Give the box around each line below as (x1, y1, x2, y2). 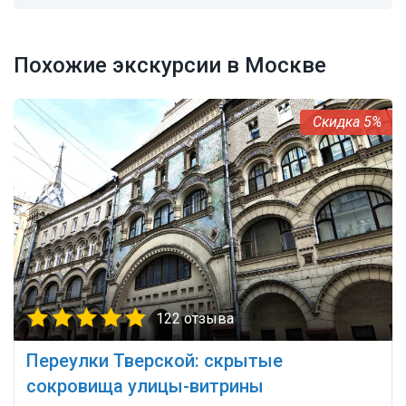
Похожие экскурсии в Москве (14, 53, 326, 79)
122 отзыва (156, 310, 234, 328)
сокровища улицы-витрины (26, 375, 264, 398)
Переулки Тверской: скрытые (26, 350, 283, 372)
